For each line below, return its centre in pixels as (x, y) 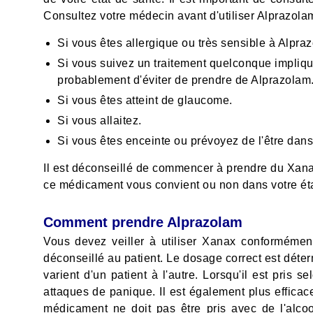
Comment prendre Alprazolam (143, 223)
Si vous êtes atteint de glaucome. (145, 101)
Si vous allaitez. (100, 121)
